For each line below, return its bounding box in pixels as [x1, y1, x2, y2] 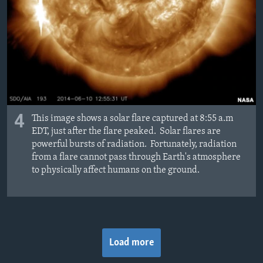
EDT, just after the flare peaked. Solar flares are [32, 127, 221, 137]
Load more [109, 237, 154, 249]
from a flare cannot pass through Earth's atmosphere [32, 153, 241, 163]
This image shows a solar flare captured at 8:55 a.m [32, 114, 233, 124]
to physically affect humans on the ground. [32, 166, 200, 176]
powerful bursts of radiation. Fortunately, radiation [32, 140, 237, 150]
